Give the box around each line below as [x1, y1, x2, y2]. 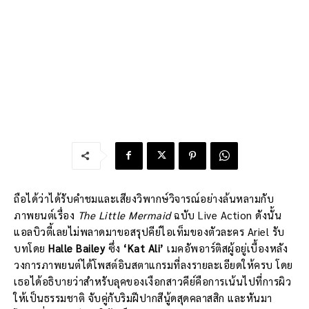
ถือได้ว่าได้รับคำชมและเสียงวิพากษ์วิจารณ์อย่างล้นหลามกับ [14, 191, 274, 205]
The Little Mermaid [77, 208, 171, 221]
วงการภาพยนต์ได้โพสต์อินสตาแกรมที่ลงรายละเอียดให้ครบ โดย [14, 257, 293, 271]
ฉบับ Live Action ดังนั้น [170, 208, 281, 221]
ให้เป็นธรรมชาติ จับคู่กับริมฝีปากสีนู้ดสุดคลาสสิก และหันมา [14, 290, 272, 304]
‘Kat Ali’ [123, 241, 164, 255]
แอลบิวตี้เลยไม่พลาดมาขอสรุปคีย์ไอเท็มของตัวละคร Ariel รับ [14, 224, 285, 238]
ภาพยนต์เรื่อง [14, 208, 78, 221]
